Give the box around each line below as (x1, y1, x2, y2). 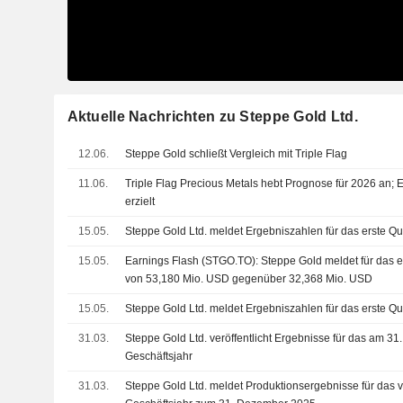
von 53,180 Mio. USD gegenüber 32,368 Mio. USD (125, 272, 373, 285)
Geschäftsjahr (125, 349, 193, 363)
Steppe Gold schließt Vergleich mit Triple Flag (125, 147, 348, 160)
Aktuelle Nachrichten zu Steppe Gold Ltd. (67, 108, 358, 124)
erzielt (125, 194, 156, 208)
